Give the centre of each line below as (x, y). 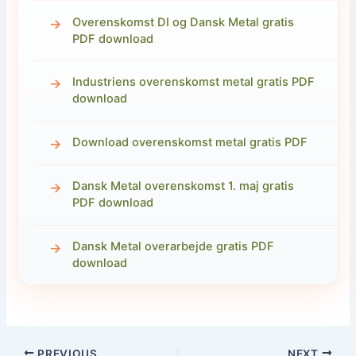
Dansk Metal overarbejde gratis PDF (173, 246)
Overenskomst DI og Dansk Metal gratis (183, 22)
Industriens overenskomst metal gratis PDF (193, 82)
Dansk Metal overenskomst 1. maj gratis (183, 186)
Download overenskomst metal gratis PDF (190, 143)
